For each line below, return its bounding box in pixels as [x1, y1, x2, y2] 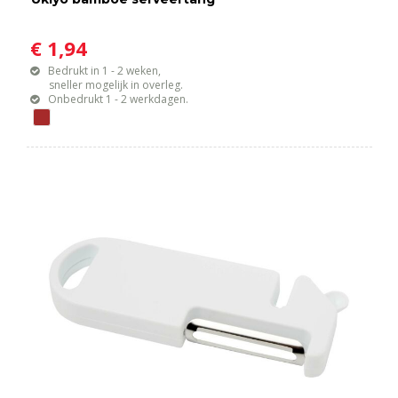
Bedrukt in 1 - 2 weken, [48, 63, 162, 79]
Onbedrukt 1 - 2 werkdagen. [48, 92, 189, 107]
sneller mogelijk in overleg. [30, 77, 184, 93]
